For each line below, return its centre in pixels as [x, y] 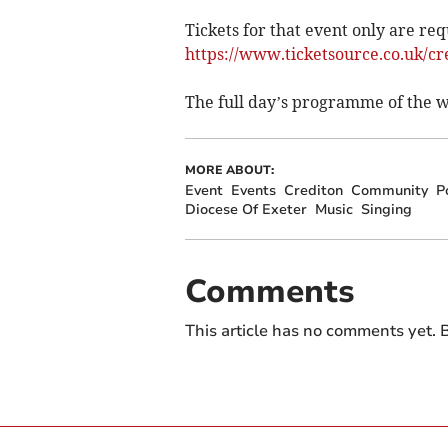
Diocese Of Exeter [245, 210]
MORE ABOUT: [229, 170]
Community [389, 191]
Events [253, 191]
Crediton [313, 191]
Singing [386, 210]
